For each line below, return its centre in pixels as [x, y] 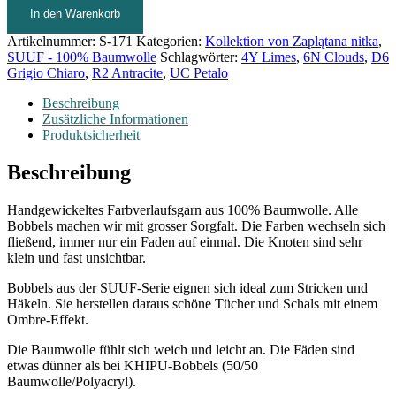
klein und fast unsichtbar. [76, 257]
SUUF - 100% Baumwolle [82, 57]
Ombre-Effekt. [48, 319]
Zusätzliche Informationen [115, 118]
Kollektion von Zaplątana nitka [292, 41]
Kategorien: [171, 41]
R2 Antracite [127, 72]
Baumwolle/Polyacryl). [72, 381]
